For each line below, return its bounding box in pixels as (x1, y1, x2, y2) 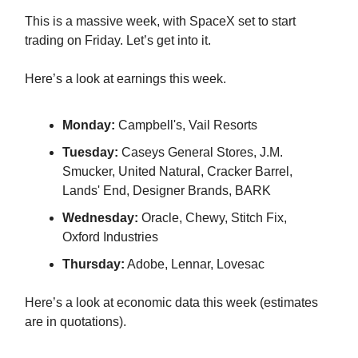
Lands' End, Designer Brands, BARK (62, 184, 271, 197)
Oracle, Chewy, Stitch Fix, (138, 211, 287, 225)
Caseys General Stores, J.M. (121, 145, 283, 159)
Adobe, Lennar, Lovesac (125, 257, 265, 271)
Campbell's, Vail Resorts (115, 118, 257, 132)
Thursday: (62, 257, 125, 271)
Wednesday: (62, 211, 138, 225)
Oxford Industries (62, 230, 158, 244)
